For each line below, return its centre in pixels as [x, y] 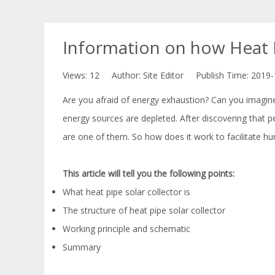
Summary [82, 247]
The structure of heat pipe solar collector [144, 210]
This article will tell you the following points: [149, 173]
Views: [76, 75]
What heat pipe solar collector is [126, 192]
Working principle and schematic [126, 229]
